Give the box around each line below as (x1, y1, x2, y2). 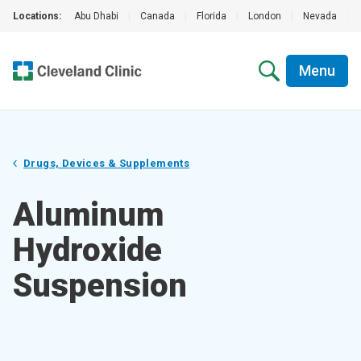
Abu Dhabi (74, 10, 118, 22)
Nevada (303, 10, 337, 22)
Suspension (13, 267, 187, 305)
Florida (197, 10, 226, 22)
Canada (140, 10, 175, 22)
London (248, 10, 281, 22)
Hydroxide (13, 231, 162, 269)
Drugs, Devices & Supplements (23, 157, 190, 169)
